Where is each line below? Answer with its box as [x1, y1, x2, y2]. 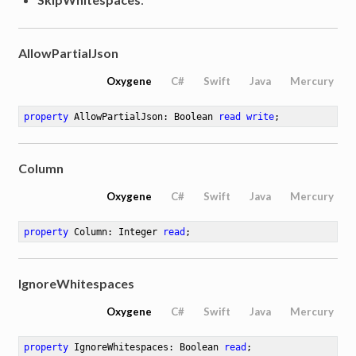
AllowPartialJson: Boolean [68, 110, 219, 122]
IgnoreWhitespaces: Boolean [68, 341, 225, 353]
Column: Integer [68, 226, 164, 238]
